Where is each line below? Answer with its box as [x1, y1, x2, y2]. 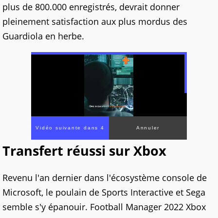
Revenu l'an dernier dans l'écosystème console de [2, 172, 207, 184]
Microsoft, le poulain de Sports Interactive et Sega [2, 186, 205, 199]
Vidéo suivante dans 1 [36, 125, 105, 131]
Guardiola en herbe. [2, 30, 84, 42]
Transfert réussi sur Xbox [2, 142, 166, 160]
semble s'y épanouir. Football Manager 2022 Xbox [2, 201, 206, 213]
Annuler [136, 125, 160, 131]
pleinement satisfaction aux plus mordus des [2, 16, 187, 28]
